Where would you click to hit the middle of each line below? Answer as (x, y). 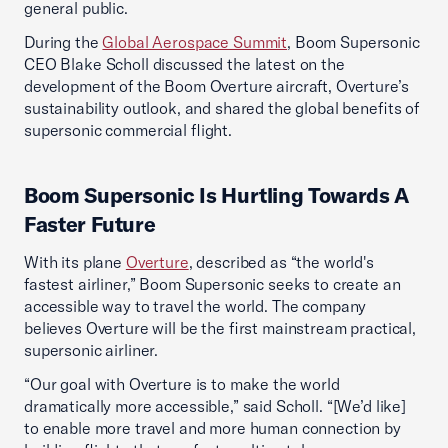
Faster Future (90, 224)
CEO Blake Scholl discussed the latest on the (184, 64)
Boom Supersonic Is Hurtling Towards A (216, 195)
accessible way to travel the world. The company (195, 306)
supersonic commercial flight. (128, 130)
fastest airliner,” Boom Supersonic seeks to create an (212, 284)
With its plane (75, 262)
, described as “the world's (281, 262)
